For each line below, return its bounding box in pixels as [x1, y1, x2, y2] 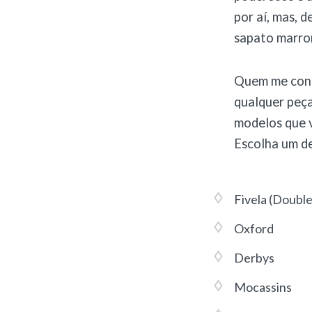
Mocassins [234, 279, 292, 295]
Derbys [234, 250, 274, 266]
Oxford [234, 221, 274, 237]
